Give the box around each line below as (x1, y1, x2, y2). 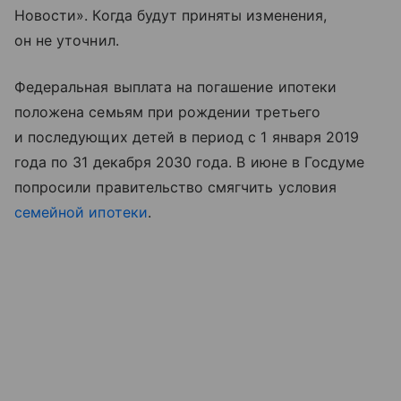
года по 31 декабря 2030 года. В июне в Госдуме (14, 152, 365, 171)
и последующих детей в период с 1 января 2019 (14, 127, 360, 146)
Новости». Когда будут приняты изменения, (14, 5, 327, 24)
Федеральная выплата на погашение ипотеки (14, 77, 337, 96)
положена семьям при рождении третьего (14, 102, 320, 121)
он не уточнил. (14, 30, 119, 49)
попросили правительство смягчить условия (14, 177, 337, 196)
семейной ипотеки (14, 202, 148, 221)
